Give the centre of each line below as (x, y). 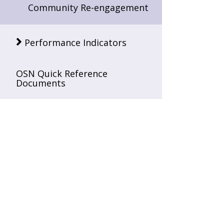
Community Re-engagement (88, 7)
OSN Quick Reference (62, 74)
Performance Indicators (75, 42)
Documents (41, 83)
